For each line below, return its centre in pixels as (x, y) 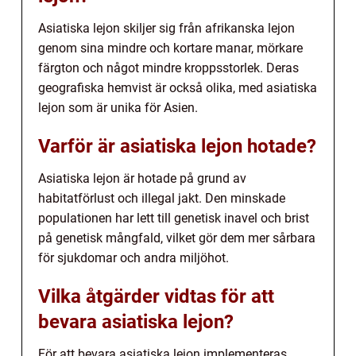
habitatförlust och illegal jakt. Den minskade (162, 199)
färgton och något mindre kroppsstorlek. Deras (168, 68)
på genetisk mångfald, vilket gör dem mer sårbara (177, 238)
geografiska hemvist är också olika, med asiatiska (178, 88)
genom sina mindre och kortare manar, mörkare (170, 48)
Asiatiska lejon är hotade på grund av (142, 179)
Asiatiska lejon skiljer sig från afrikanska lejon (166, 29)
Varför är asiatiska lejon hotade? (177, 147)
